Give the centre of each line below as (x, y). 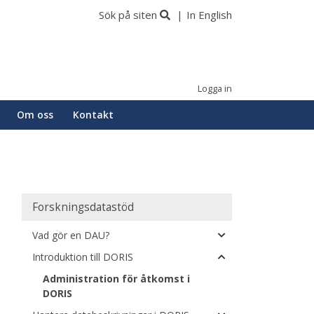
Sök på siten (128, 15)
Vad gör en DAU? (71, 235)
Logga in (215, 89)
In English (209, 15)
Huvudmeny (59, 203)
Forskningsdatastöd (83, 207)
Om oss (35, 115)
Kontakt (93, 115)
